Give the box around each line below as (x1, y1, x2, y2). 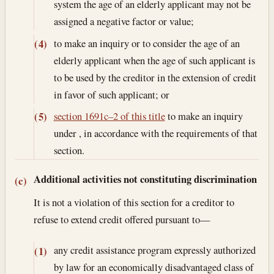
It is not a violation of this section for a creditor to (34, 195, 235, 210)
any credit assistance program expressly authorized (53, 243, 256, 257)
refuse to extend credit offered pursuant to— (34, 212, 211, 227)
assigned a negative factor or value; (53, 14, 194, 29)
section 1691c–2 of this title (53, 108, 165, 123)
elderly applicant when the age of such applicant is (53, 53, 255, 67)
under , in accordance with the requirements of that (53, 125, 257, 140)
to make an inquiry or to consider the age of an (53, 35, 240, 50)
